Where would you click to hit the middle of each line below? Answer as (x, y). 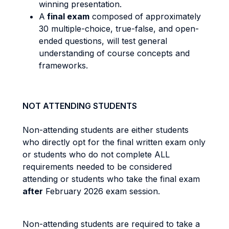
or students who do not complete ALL (96, 154)
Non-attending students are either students (106, 130)
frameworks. (65, 65)
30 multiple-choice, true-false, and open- (119, 29)
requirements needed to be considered (97, 167)
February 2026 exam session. (101, 191)
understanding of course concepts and (114, 53)
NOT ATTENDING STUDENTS (80, 106)
